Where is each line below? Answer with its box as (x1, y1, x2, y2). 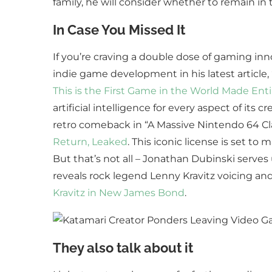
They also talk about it (53, 240, 193, 256)
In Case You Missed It (53, 22, 185, 38)
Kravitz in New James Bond (53, 187, 185, 199)
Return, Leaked (53, 136, 127, 148)
